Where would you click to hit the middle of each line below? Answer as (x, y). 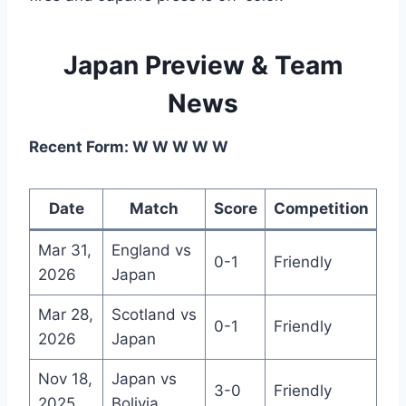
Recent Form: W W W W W (129, 146)
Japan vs (144, 378)
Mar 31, (64, 250)
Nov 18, (65, 378)
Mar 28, (65, 314)
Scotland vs (154, 314)
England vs (151, 250)
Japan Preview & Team (203, 65)
